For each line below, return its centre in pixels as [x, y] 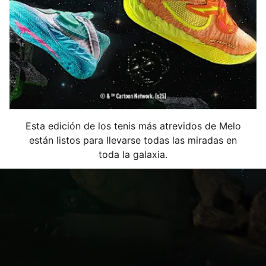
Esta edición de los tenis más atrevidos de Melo [133, 126]
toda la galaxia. [133, 154]
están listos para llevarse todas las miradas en [133, 140]
